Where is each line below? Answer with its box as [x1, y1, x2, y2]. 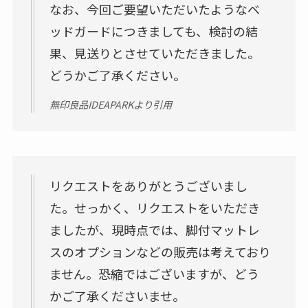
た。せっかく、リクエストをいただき [49, 198, 260, 217]
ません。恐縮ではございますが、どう [49, 264, 259, 283]
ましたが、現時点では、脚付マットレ [49, 220, 260, 239]
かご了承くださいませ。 [49, 286, 185, 305]
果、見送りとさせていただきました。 [49, 43, 260, 62]
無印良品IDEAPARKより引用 [49, 97, 172, 112]
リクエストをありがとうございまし [49, 176, 247, 195]
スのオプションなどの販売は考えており [49, 242, 271, 261]
